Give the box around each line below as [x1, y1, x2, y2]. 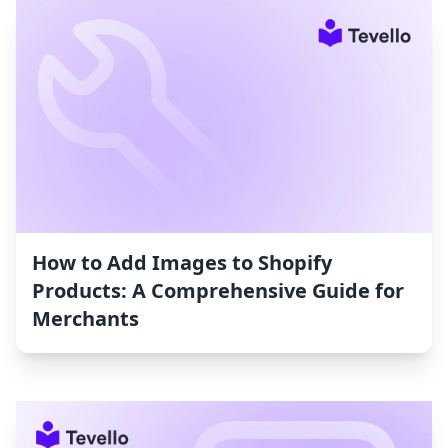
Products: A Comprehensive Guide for [32, 277, 404, 305]
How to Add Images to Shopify [32, 249, 332, 277]
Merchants [32, 305, 139, 333]
